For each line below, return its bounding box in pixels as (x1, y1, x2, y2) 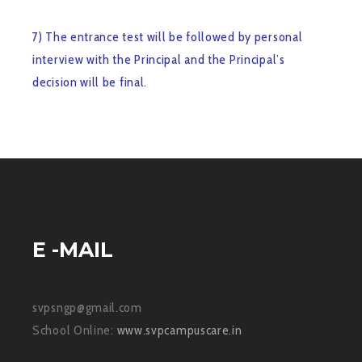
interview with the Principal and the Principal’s (32, 52, 285, 68)
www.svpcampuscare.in (116, 322, 242, 338)
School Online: (32, 322, 117, 338)
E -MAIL (32, 238, 113, 263)
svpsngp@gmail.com (32, 299, 142, 315)
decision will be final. (32, 74, 148, 90)
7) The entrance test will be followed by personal (32, 29, 303, 45)
